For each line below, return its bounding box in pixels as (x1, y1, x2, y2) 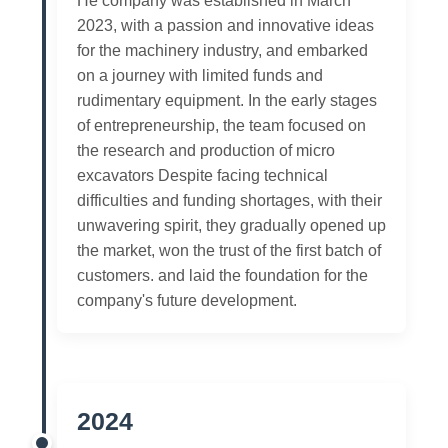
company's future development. (76, 291, 297, 309)
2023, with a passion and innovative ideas (76, 16, 374, 34)
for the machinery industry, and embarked (76, 41, 368, 59)
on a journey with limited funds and (76, 66, 323, 84)
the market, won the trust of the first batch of (76, 241, 381, 259)
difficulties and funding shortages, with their (76, 191, 382, 209)
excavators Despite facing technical (76, 166, 328, 184)
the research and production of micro (76, 141, 335, 159)
